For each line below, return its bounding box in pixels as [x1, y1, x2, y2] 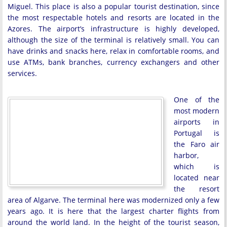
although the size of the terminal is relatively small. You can [8, 35, 219, 45]
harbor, [174, 150, 199, 161]
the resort [174, 184, 219, 194]
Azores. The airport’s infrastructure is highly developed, [8, 24, 219, 34]
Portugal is [174, 128, 219, 138]
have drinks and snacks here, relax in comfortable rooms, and [8, 46, 219, 56]
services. [8, 68, 37, 79]
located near [174, 173, 219, 183]
